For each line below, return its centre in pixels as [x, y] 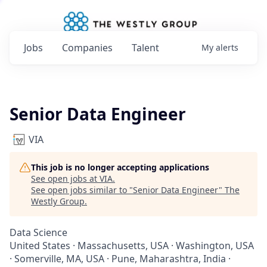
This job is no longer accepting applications [120, 167]
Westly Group [58, 201]
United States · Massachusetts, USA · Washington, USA [132, 246]
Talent [145, 48]
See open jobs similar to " [82, 190]
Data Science [38, 232]
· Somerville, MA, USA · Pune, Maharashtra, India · [120, 259]
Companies [87, 48]
